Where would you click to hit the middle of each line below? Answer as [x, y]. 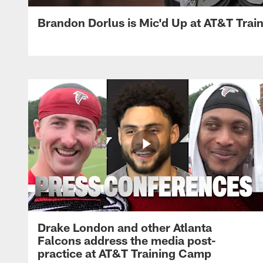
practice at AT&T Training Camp [124, 253]
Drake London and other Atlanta [125, 227]
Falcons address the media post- [127, 240]
